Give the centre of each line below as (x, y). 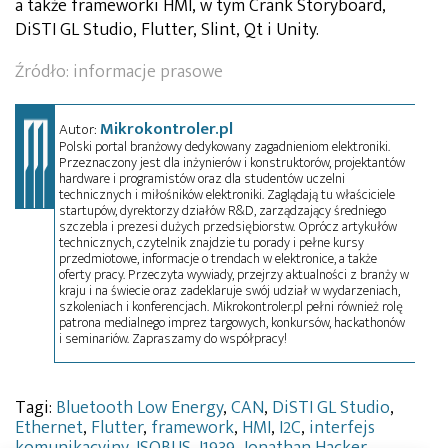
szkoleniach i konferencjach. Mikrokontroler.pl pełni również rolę (231, 307)
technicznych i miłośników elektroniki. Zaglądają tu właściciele (227, 195)
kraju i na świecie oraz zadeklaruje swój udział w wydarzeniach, (230, 291)
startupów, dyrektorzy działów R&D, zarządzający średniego (223, 211)
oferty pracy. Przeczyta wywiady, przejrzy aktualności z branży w (234, 275)
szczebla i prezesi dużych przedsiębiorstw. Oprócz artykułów (228, 227)
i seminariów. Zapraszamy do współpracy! (173, 339)
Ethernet (49, 428)
